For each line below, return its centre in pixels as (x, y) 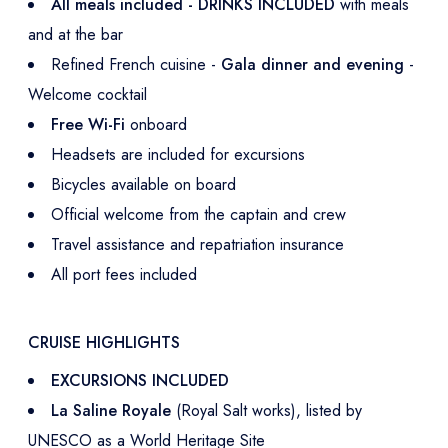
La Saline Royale (113, 410)
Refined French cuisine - (136, 64)
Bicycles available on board (143, 184)
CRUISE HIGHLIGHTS (104, 342)
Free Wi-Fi (88, 124)
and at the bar (75, 34)
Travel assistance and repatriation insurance (197, 244)
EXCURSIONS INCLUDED (140, 380)
